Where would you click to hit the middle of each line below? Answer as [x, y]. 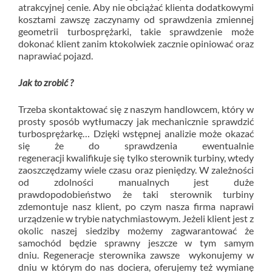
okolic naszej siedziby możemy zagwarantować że [136, 230]
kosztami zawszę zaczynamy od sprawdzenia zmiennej [136, 19]
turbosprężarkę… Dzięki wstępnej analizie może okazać [136, 133]
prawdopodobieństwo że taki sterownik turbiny [136, 194]
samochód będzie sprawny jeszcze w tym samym [136, 243]
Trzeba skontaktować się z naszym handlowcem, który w [136, 109]
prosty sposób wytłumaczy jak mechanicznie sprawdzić [136, 121]
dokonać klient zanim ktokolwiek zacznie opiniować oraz [136, 43]
